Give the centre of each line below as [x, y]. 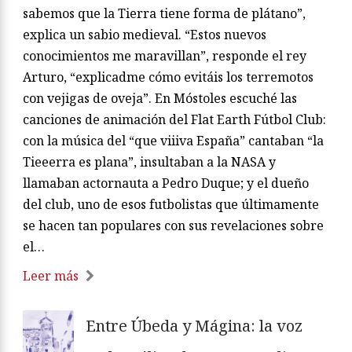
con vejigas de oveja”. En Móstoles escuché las [160, 99]
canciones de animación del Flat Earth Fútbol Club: [174, 120]
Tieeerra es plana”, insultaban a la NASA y [149, 162]
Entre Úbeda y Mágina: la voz [194, 326]
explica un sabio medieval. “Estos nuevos [145, 35]
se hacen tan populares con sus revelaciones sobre [173, 226]
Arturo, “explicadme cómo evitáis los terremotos [168, 77]
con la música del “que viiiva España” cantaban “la [173, 141]
